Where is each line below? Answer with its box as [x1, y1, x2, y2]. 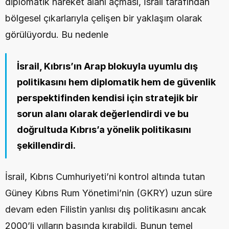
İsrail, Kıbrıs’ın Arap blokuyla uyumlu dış [17, 61, 198, 72]
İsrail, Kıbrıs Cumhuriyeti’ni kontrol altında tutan [5, 171, 205, 182]
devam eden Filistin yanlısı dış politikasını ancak [5, 204, 207, 215]
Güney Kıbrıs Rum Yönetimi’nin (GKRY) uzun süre [5, 188, 212, 198]
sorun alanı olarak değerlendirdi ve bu [17, 108, 189, 119]
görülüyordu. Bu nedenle [5, 29, 108, 40]
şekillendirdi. [17, 140, 76, 151]
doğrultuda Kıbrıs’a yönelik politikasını [17, 124, 191, 135]
